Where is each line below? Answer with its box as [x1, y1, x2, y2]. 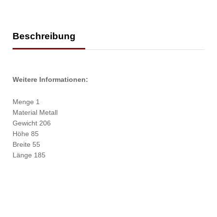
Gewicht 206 [13, 119, 51, 127]
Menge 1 [13, 97, 40, 106]
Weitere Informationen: [13, 76, 89, 84]
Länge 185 [13, 151, 46, 159]
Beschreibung [13, 31, 76, 42]
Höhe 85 [13, 129, 39, 138]
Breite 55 [13, 140, 41, 148]
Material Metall [13, 108, 58, 116]
